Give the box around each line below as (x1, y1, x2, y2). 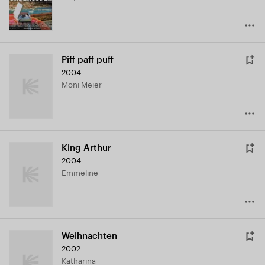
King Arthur (62, 143, 111, 154)
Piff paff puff (62, 54, 114, 66)
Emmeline (66, 166, 98, 178)
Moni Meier (68, 77, 102, 90)
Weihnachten (62, 231, 117, 242)
